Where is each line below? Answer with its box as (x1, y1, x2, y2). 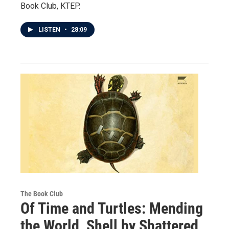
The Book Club (20, 189, 63, 198)
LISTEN (38, 26, 62, 33)
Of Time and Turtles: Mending (20, 199, 203, 217)
